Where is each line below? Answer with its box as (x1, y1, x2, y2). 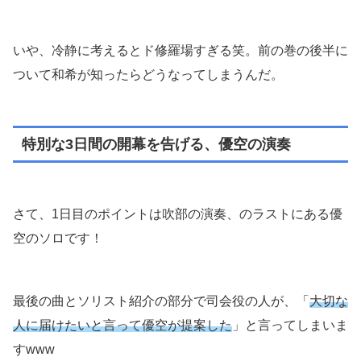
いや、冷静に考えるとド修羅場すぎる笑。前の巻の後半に (13, 43, 348, 57)
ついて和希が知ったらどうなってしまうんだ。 (13, 67, 284, 81)
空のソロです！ (13, 230, 103, 245)
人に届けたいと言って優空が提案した (13, 317, 232, 332)
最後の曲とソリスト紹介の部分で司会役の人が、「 (13, 293, 309, 308)
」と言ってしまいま (232, 317, 348, 332)
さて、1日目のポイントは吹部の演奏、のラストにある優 (13, 206, 342, 221)
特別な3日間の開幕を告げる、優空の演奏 (21, 135, 291, 152)
